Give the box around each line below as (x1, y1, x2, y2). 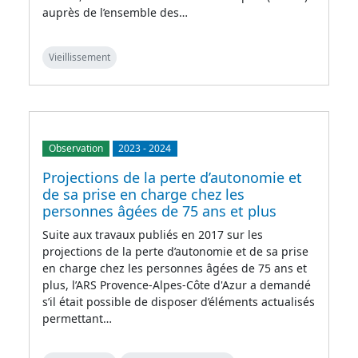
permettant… (42, 310, 112, 326)
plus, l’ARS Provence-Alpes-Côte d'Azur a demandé (42, 276, 311, 292)
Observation (48, 141, 103, 155)
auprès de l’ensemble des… (42, 4, 188, 20)
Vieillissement (49, 50, 110, 64)
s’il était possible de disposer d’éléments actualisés (42, 293, 315, 309)
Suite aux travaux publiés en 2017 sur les (42, 226, 263, 242)
